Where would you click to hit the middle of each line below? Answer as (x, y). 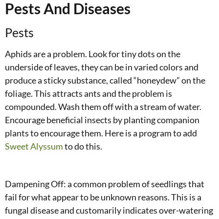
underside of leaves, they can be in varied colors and (102, 67)
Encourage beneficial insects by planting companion (102, 120)
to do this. (83, 146)
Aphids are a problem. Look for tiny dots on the (93, 54)
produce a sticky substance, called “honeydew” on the (105, 80)
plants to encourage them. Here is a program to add (101, 133)
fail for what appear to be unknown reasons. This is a (103, 197)
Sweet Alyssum (34, 146)
